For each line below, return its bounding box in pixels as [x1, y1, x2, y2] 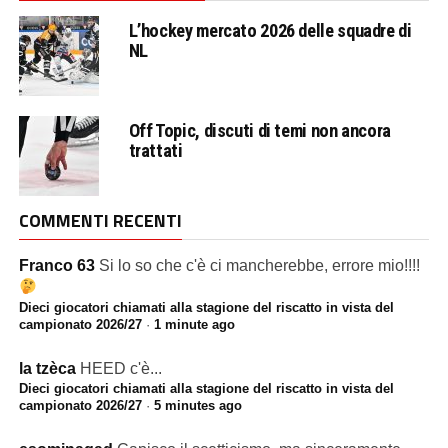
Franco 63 [18, 256, 95, 274]
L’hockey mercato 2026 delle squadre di [128, 19, 412, 41]
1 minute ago [153, 316, 235, 332]
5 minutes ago [153, 397, 242, 413]
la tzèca [18, 359, 76, 377]
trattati [128, 139, 183, 161]
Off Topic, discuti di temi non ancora [128, 119, 391, 141]
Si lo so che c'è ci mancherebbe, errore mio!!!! [98, 256, 420, 274]
